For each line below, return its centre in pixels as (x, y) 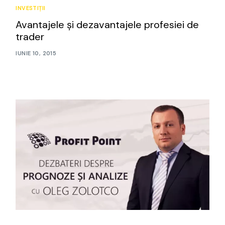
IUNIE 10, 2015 (36, 53)
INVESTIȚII (31, 8)
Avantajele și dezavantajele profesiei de (107, 24)
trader (30, 36)
